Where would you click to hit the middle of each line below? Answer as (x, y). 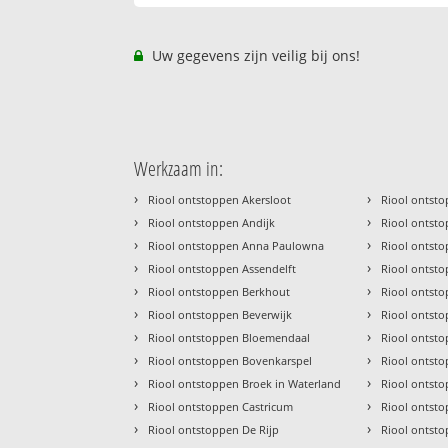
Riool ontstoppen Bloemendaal (229, 338)
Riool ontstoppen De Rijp (214, 430)
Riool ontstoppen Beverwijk (220, 315)
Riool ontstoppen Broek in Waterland (245, 384)
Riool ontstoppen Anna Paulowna (236, 246)
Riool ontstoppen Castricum (221, 407)
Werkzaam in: (179, 169)
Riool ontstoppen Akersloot (220, 200)
